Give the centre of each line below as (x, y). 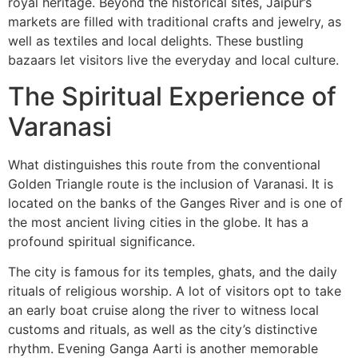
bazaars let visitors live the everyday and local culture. (173, 60)
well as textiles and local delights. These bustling (156, 41)
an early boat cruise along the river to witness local (163, 310)
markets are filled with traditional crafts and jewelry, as (175, 22)
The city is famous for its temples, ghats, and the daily (173, 272)
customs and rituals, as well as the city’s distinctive (163, 330)
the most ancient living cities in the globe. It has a (158, 222)
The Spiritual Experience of (172, 96)
